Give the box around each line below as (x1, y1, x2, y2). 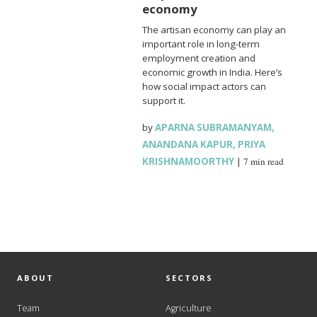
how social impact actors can (142, 79, 267, 93)
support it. (142, 93, 186, 107)
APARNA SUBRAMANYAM (155, 120, 272, 134)
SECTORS (166, 272, 213, 283)
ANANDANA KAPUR (142, 137, 234, 151)
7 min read (243, 154, 284, 168)
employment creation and (142, 51, 256, 64)
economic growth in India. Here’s (142, 65, 283, 79)
